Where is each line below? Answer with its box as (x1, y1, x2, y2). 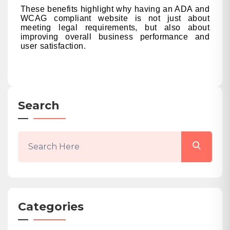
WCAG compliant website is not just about (21, 14, 209, 23)
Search (18, 98, 60, 112)
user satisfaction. (21, 42, 86, 51)
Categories (18, 199, 84, 214)
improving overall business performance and (21, 32, 209, 42)
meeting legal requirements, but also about (21, 23, 209, 32)
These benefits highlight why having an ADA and (21, 5, 209, 14)
